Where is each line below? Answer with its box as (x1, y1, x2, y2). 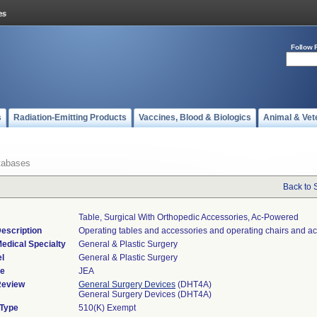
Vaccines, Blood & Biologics (139, 113, 251, 122)
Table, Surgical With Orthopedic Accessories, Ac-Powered (79, 212, 299, 222)
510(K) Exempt (79, 303, 136, 313)
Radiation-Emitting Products (13, 113, 127, 122)
